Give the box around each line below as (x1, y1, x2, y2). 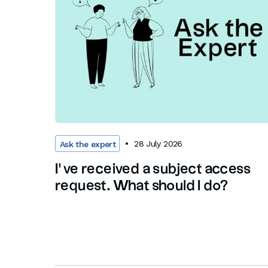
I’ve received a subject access (55, 162, 251, 177)
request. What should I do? (55, 179, 229, 194)
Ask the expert (60, 139, 116, 150)
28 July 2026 (134, 138, 182, 148)
